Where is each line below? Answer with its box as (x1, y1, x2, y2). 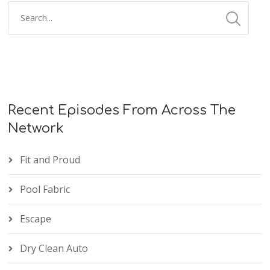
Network (8, 121, 64, 136)
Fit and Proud (20, 153, 81, 166)
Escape (20, 212, 52, 225)
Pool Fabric (20, 183, 71, 196)
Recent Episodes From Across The (8, 103, 236, 118)
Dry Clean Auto (20, 242, 89, 255)
